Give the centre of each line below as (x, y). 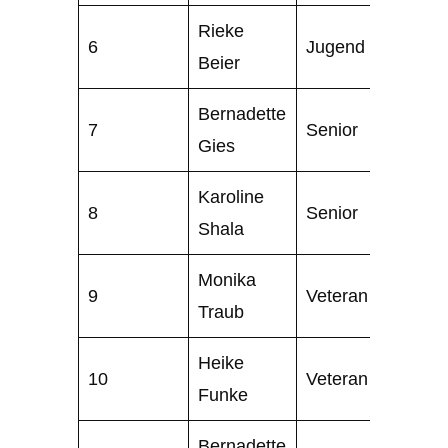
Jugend (336, 46)
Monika (227, 279)
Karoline (231, 196)
